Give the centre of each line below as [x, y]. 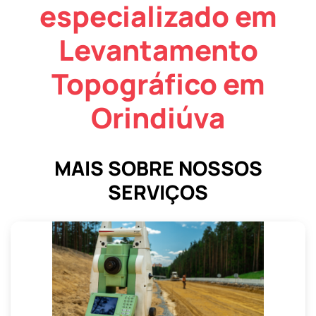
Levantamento [158, 50]
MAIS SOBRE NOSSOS [158, 168]
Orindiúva [158, 118]
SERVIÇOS [158, 192]
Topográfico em [158, 84]
